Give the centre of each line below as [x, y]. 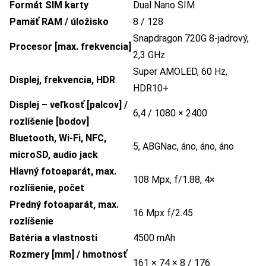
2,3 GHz [149, 55]
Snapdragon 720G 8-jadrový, [191, 39]
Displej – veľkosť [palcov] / [69, 105]
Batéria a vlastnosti [53, 238]
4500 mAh [154, 238]
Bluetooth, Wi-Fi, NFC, [58, 138]
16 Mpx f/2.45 [163, 213]
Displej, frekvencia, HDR [62, 80]
